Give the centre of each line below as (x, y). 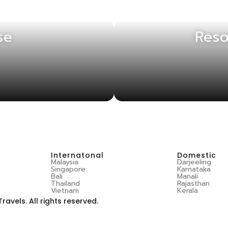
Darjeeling (194, 162)
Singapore (68, 169)
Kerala (187, 190)
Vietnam (65, 190)
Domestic (196, 155)
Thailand (66, 183)
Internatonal (78, 155)
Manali (187, 176)
